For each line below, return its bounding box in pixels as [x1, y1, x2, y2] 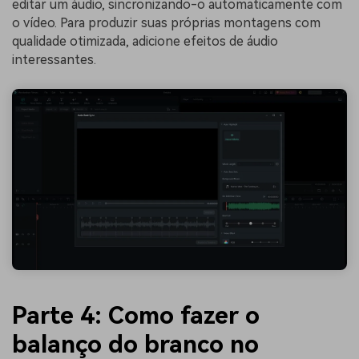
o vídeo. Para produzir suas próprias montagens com [12, 14, 321, 30]
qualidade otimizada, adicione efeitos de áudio [12, 33, 278, 49]
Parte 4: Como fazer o [12, 301, 260, 329]
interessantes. [12, 51, 96, 67]
